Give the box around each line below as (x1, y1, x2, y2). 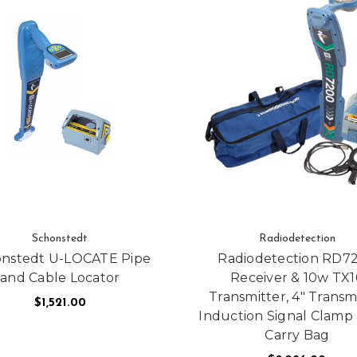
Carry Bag (265, 327, 330, 343)
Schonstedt (32, 232, 88, 245)
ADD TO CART (21, 328, 100, 343)
